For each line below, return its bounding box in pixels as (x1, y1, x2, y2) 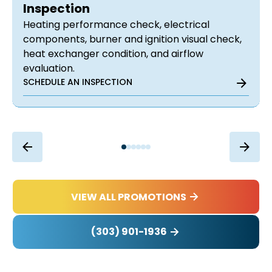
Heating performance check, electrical (23, 18, 209, 32)
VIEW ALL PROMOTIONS (71, 189, 186, 204)
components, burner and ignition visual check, (23, 32, 242, 47)
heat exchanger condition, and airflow (23, 47, 203, 61)
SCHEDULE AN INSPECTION (23, 76, 132, 89)
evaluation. (23, 61, 75, 76)
